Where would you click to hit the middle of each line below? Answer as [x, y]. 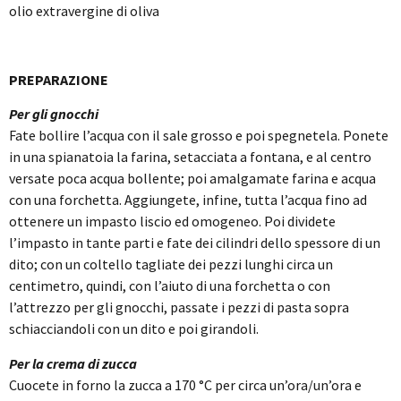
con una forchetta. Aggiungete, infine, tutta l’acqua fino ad [188, 200]
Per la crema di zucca [73, 363]
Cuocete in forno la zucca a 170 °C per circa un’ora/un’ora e [185, 384]
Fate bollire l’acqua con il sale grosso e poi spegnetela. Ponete [199, 136]
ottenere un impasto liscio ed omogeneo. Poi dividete [172, 222]
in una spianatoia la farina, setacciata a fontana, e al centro [190, 157]
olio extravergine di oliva [84, 11]
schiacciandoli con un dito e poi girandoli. [134, 329]
